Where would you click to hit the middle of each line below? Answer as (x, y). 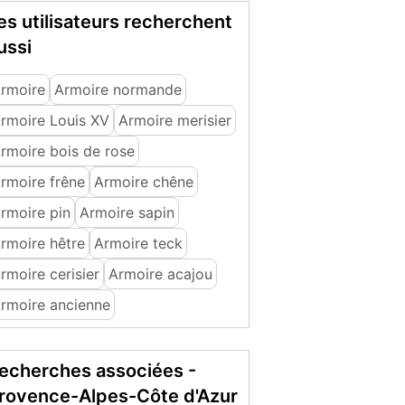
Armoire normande (118, 89)
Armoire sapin (127, 212)
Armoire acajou (160, 274)
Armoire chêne (144, 182)
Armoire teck (138, 243)
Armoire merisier (175, 120)
